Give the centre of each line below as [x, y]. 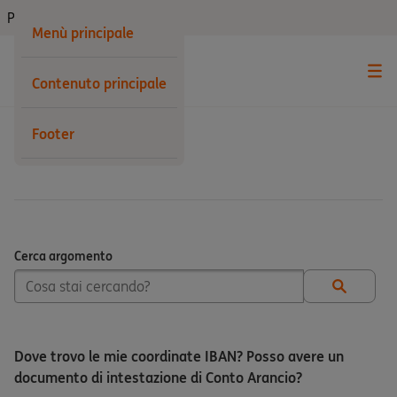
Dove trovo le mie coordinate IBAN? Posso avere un [179, 356]
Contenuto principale [99, 83]
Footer [53, 134]
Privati [27, 18]
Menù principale [83, 33]
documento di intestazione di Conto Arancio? [158, 378]
